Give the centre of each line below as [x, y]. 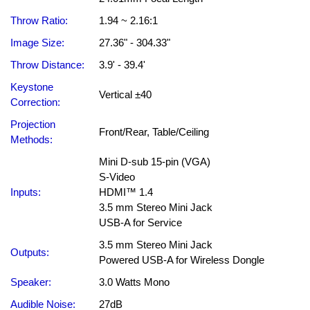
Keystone [32, 87]
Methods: [31, 139]
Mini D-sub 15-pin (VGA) [155, 162]
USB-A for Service [140, 222]
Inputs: [26, 192]
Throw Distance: [47, 65]
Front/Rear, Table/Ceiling [154, 132]
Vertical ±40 [125, 94]
